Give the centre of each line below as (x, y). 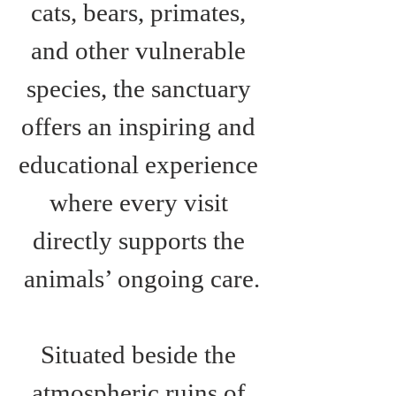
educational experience (141, 164)
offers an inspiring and (141, 126)
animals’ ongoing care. (141, 278)
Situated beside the (141, 354)
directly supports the (141, 240)
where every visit (141, 202)
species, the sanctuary (141, 88)
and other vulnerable (141, 50)
